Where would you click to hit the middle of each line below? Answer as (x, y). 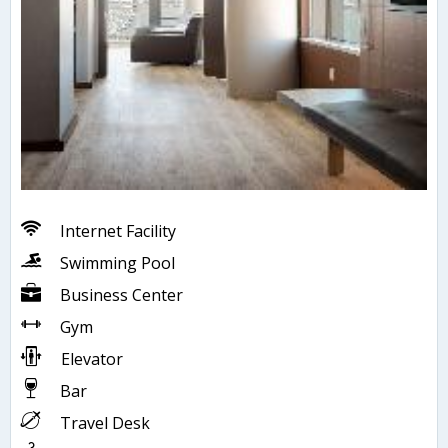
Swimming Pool (117, 263)
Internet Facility (118, 231)
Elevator (92, 359)
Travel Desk (105, 423)
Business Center (121, 295)
